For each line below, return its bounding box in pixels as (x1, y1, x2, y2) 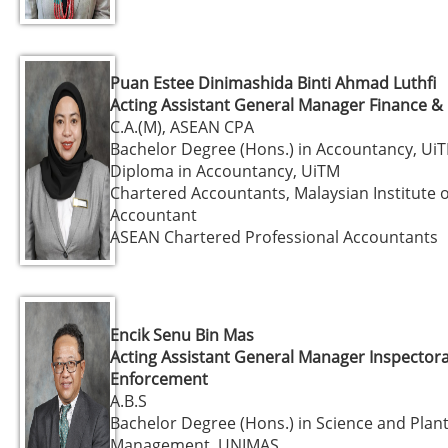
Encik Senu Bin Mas (110, 323, 254, 346)
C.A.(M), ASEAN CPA (110, 115, 254, 138)
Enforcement (110, 367, 208, 390)
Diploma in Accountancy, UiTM (110, 159, 340, 182)
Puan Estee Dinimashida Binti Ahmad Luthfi (110, 71, 436, 94)
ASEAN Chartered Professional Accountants (110, 225, 438, 248)
